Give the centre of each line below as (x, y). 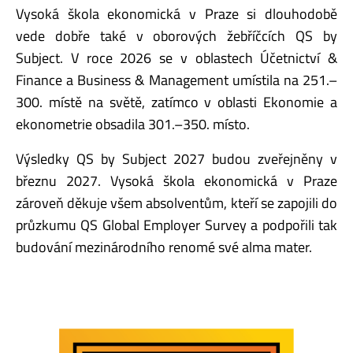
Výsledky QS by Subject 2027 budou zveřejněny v (176, 158)
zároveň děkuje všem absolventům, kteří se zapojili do (176, 203)
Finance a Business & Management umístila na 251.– (176, 80)
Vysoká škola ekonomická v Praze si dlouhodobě (176, 13)
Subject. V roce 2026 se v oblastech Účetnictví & (176, 58)
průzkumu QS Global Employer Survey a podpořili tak (176, 225)
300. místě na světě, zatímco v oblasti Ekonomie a (176, 102)
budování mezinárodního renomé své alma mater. (164, 247)
